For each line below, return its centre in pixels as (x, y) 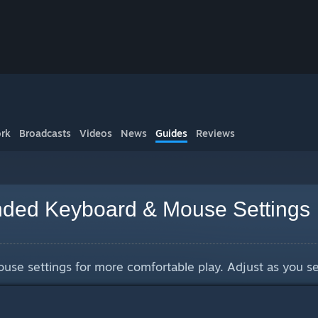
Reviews (215, 133)
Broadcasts (45, 133)
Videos (96, 133)
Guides (171, 133)
